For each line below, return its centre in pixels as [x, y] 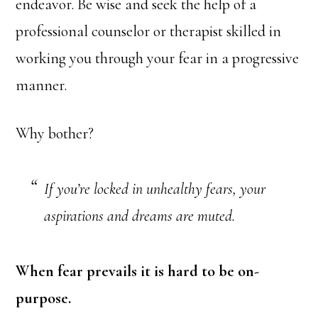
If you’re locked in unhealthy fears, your [155, 189]
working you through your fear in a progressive [158, 58]
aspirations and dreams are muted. [140, 216]
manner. [42, 85]
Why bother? [55, 133]
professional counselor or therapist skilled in [149, 31]
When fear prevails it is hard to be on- [138, 271]
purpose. [44, 298]
